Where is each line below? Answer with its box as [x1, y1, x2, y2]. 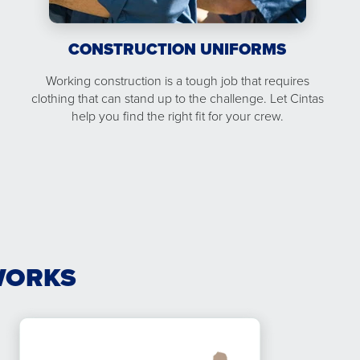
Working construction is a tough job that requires [45, 72, 309, 89]
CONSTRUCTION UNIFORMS [68, 37, 287, 61]
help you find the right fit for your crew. [71, 107, 284, 125]
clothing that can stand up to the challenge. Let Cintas [31, 89, 324, 107]
